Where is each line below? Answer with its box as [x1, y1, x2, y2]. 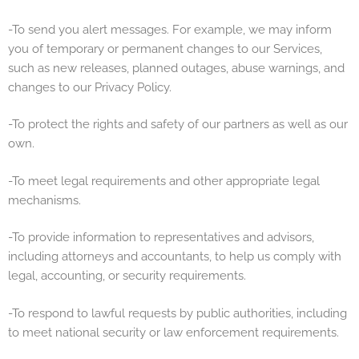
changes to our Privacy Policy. [8, 79, 171, 95]
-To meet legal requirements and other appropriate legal [8, 173, 320, 188]
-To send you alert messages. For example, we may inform [8, 22, 332, 37]
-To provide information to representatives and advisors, [8, 230, 314, 245]
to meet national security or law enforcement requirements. [8, 325, 339, 340]
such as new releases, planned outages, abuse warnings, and [8, 60, 345, 75]
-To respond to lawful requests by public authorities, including [8, 305, 347, 321]
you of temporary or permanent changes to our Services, [8, 41, 322, 56]
